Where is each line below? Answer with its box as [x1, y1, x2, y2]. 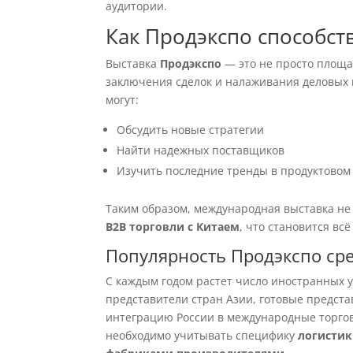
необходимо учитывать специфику [106, 328, 299, 343]
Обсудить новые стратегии [117, 122, 265, 137]
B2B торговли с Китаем [106, 219, 240, 234]
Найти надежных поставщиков [117, 143, 285, 158]
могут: [106, 92, 139, 107]
